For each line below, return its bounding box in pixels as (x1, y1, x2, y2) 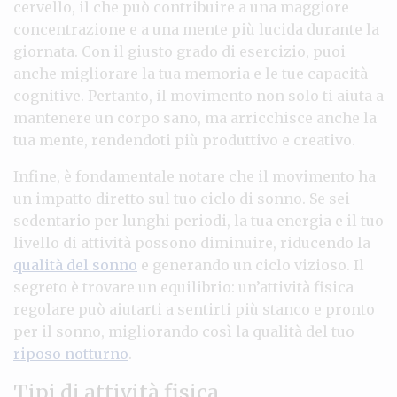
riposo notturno (13, 344, 128, 362)
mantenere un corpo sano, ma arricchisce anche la (13, 108, 377, 127)
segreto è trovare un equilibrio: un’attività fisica (13, 277, 354, 296)
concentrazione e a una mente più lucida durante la (13, 19, 379, 38)
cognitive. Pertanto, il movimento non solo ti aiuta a (13, 86, 384, 105)
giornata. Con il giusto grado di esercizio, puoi (13, 42, 346, 60)
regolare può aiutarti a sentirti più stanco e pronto (13, 300, 375, 318)
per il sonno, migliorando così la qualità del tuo (13, 322, 354, 340)
